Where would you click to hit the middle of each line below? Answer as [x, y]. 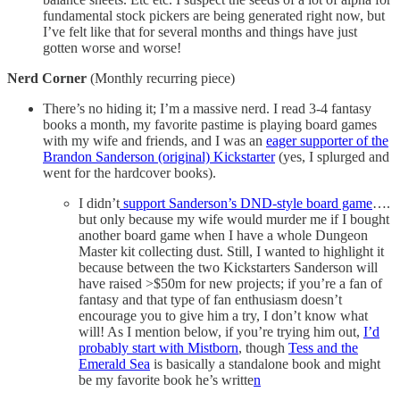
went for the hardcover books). [129, 172]
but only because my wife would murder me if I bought [234, 219]
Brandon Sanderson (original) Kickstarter [159, 156]
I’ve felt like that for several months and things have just [200, 31]
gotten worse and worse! [112, 47]
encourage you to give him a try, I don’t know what [223, 315]
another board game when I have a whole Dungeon [223, 235]
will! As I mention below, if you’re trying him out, [221, 331]
